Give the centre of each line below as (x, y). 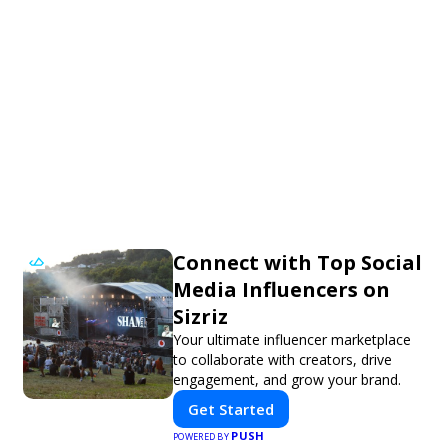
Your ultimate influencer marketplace (292, 339)
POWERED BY (202, 436)
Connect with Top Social (297, 262)
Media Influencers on (281, 289)
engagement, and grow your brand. (287, 379)
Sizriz (200, 316)
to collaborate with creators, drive (282, 359)
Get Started (231, 408)
